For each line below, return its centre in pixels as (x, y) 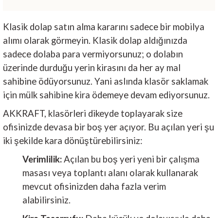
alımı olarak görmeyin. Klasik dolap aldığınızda (95, 40)
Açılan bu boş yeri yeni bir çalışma (131, 159)
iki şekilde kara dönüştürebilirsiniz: (73, 140)
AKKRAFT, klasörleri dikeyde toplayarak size (93, 113)
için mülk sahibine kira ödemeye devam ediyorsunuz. (106, 95)
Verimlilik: (42, 159)
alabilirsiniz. (46, 200)
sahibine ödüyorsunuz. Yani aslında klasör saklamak (106, 81)
